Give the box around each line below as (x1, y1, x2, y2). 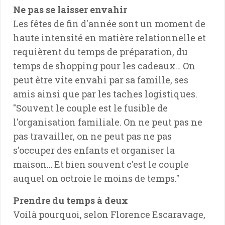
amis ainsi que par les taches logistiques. (13, 87, 197, 100)
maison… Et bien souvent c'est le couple (13, 158, 189, 170)
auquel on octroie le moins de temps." (13, 172, 179, 184)
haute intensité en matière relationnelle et (13, 31, 206, 44)
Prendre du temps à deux (13, 194, 128, 206)
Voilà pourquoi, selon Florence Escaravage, (13, 208, 205, 220)
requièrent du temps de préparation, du (13, 45, 188, 58)
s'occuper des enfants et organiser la (13, 144, 175, 156)
